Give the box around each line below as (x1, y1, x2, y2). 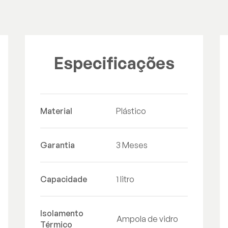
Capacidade (40, 174, 87, 184)
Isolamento (40, 208, 83, 218)
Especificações (53, 53, 175, 73)
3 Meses (116, 140, 148, 150)
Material (40, 106, 72, 116)
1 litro (116, 174, 134, 184)
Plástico (116, 106, 146, 116)
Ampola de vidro (117, 214, 178, 224)
